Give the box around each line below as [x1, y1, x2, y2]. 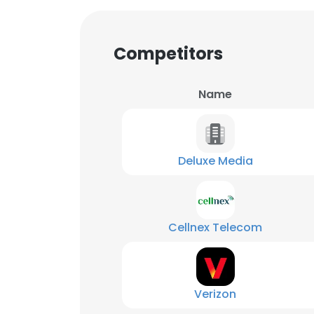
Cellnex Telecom [168, 219, 262, 235]
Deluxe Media [177, 153, 253, 169]
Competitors [114, 42, 223, 65]
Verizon [194, 286, 236, 302]
